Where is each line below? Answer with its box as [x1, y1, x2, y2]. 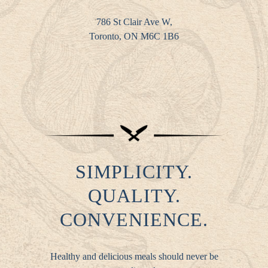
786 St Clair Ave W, [96, 17, 172, 28]
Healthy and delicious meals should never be [50, 251, 218, 262]
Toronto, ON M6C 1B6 [89, 31, 179, 42]
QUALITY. [87, 185, 181, 207]
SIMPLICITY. [75, 161, 193, 183]
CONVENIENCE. [60, 209, 208, 231]
